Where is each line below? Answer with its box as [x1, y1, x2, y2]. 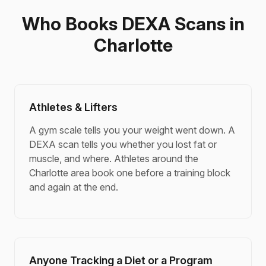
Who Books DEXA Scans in [21, 13, 245, 34]
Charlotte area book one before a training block [29, 167, 230, 179]
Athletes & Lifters [29, 101, 118, 113]
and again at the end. [29, 181, 118, 193]
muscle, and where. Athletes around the [29, 153, 198, 164]
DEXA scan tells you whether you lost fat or [29, 138, 217, 150]
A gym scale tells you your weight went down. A [29, 124, 235, 136]
